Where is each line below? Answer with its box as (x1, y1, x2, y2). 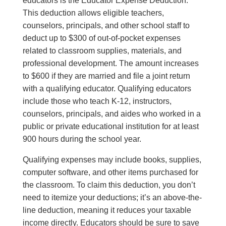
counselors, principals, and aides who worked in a (22, 109, 201, 119)
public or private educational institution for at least (22, 122, 199, 131)
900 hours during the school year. (22, 135, 143, 144)
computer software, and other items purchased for (22, 168, 198, 177)
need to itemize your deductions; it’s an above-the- (22, 193, 202, 202)
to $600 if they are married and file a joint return (22, 72, 190, 81)
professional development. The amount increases (22, 59, 199, 68)
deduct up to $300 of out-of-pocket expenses (22, 34, 181, 43)
